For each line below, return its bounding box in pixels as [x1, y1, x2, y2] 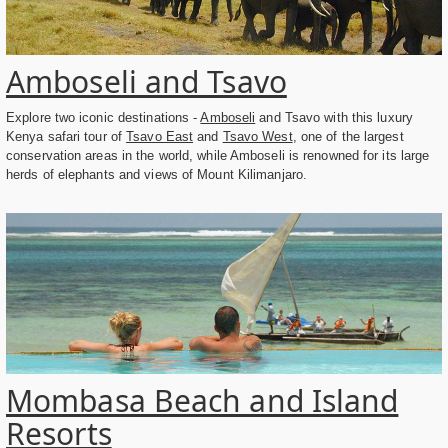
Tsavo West [222, 128, 293, 144]
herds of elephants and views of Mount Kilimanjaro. [6, 166, 308, 182]
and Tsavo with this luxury [255, 109, 413, 125]
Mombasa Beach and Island [6, 380, 399, 422]
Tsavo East [126, 128, 194, 144]
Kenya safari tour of [6, 128, 127, 144]
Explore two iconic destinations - [6, 109, 201, 125]
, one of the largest [292, 128, 404, 144]
